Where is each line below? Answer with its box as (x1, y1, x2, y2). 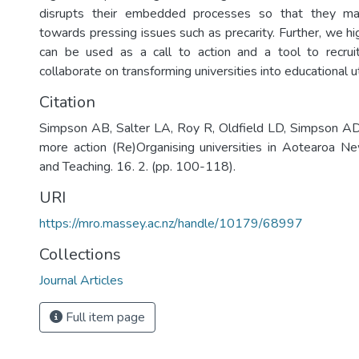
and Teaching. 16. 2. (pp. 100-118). (39, 158, 236, 175)
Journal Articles (39, 272, 123, 289)
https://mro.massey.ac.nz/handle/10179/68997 (39, 215, 303, 232)
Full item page (63, 309, 145, 326)
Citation (39, 91, 95, 113)
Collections (39, 244, 121, 265)
